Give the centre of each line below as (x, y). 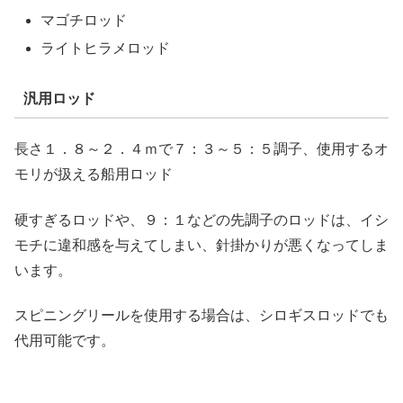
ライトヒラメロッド (106, 49)
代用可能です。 (65, 340)
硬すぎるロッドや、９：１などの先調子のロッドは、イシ (201, 219)
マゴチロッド (84, 21)
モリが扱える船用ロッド (94, 175)
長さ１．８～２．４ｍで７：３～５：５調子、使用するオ (201, 149)
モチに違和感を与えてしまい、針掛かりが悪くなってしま (201, 245)
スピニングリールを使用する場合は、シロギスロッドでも (201, 315)
